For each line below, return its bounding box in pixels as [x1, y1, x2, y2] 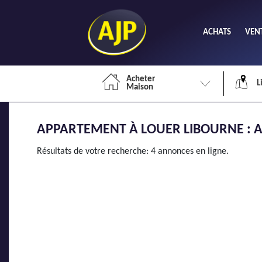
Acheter [126, 75, 155, 84]
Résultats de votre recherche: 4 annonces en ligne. [37, 147, 229, 156]
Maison [126, 83, 153, 92]
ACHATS [203, 27, 231, 37]
